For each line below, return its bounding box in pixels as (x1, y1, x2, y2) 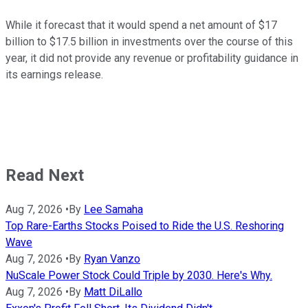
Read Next (5, 165, 84, 185)
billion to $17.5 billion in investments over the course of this (5, 34, 293, 48)
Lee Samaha (84, 202, 143, 216)
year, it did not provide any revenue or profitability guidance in (5, 51, 298, 65)
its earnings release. (5, 67, 103, 81)
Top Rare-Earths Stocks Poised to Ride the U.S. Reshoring (5, 219, 284, 232)
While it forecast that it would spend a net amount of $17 (5, 18, 277, 32)
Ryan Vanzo (84, 252, 140, 265)
